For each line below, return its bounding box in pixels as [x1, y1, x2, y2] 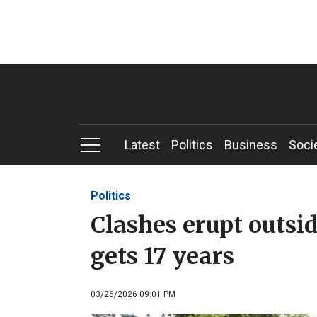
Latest [125, 137, 160, 152]
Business [224, 137, 277, 152]
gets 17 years [91, 241, 234, 270]
